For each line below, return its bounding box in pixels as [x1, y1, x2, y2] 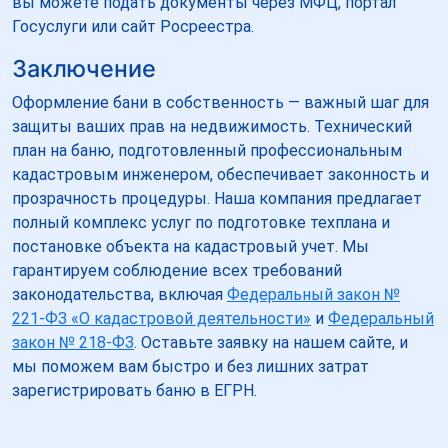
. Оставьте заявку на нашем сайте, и [134, 332, 408, 352]
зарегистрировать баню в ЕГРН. [12, 380, 257, 400]
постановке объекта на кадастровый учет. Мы [12, 236, 369, 256]
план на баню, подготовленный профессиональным [12, 140, 402, 160]
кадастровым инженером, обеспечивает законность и [12, 164, 429, 184]
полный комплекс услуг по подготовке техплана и [12, 212, 390, 232]
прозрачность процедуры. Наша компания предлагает [12, 188, 422, 208]
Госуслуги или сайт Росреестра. [12, 16, 254, 36]
